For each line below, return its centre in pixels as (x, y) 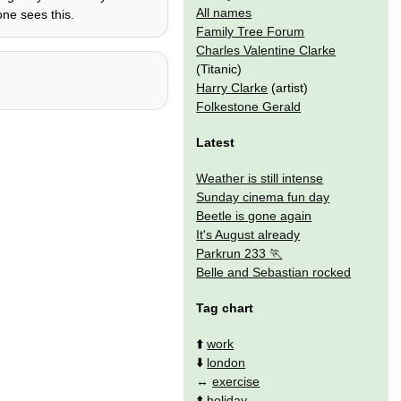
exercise (236, 382)
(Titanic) (219, 68)
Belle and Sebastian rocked (274, 272)
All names (224, 12)
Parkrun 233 (231, 253)
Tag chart (225, 308)
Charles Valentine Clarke (266, 50)
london (226, 363)
